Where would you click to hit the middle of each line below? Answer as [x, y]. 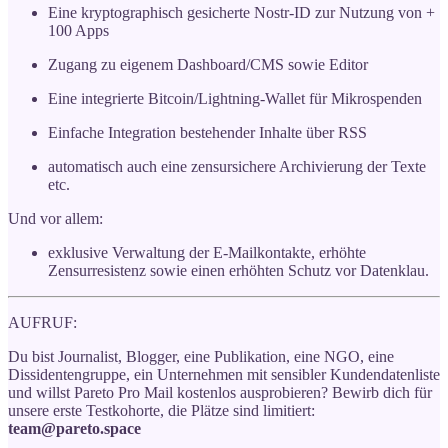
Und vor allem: [55, 218]
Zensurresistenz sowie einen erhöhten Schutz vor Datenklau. [238, 270]
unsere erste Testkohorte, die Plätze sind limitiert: [161, 410]
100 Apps [78, 30]
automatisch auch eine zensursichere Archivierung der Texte [237, 166]
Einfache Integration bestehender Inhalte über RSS [207, 132]
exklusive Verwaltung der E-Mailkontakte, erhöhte [207, 252]
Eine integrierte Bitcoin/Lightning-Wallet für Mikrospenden [235, 98]
